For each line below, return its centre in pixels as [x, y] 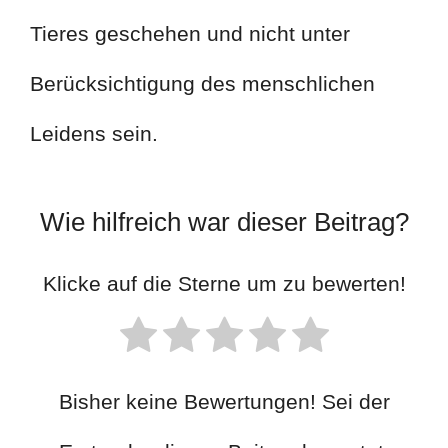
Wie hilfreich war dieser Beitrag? [224, 221]
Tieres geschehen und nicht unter [190, 34]
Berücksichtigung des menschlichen [202, 84]
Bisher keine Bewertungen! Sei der [224, 402]
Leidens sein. [94, 134]
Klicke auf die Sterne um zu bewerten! [224, 284]
